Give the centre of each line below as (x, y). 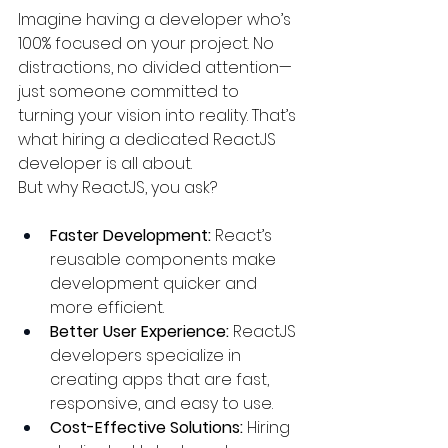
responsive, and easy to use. (161, 403)
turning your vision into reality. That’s (159, 115)
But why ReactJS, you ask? (117, 187)
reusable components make (165, 259)
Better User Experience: (139, 331)
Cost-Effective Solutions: (146, 427)
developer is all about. (105, 163)
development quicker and (155, 283)
